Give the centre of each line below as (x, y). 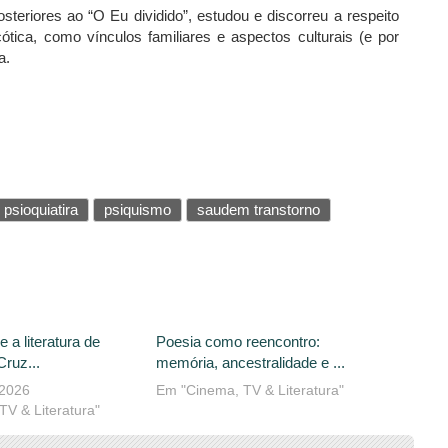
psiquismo (137, 209)
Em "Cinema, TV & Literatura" (249, 389)
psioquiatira (41, 209)
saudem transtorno (258, 209)
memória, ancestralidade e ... (250, 362)
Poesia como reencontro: (237, 341)
